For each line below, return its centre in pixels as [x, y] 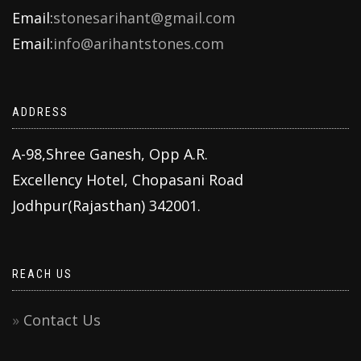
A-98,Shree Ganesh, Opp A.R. [110, 154]
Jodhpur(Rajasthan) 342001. [106, 205]
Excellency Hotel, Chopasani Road [128, 179]
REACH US [42, 274]
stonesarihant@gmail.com [144, 17]
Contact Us [62, 320]
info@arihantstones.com [139, 43]
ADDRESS [40, 112]
